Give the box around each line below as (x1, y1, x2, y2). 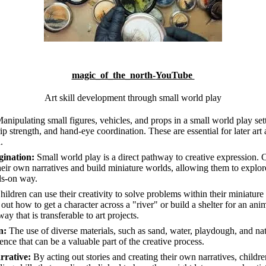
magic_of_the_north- (71, 69, 156, 80)
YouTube (155, 69, 195, 80)
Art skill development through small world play (45, 92, 221, 103)
